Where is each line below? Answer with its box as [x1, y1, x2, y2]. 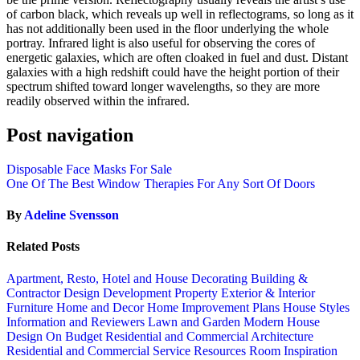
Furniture [6, 300, 56, 314]
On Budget [46, 329, 105, 343]
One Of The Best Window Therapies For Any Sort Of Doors [6, 176, 315, 190]
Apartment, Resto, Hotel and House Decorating [6, 271, 251, 285]
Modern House [243, 314, 320, 329]
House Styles [283, 300, 350, 314]
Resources [194, 343, 249, 358]
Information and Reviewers [6, 314, 148, 329]
